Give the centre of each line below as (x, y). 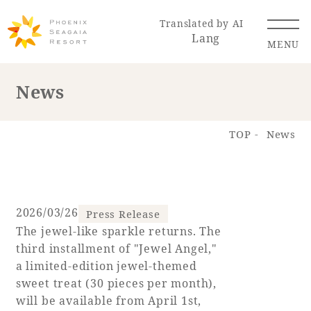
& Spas (251, 261)
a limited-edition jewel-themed (106, 266)
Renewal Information (155, 119)
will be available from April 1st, (109, 301)
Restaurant (119, 247)
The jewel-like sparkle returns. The (118, 232)
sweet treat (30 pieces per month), (116, 284)
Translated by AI (202, 24)
